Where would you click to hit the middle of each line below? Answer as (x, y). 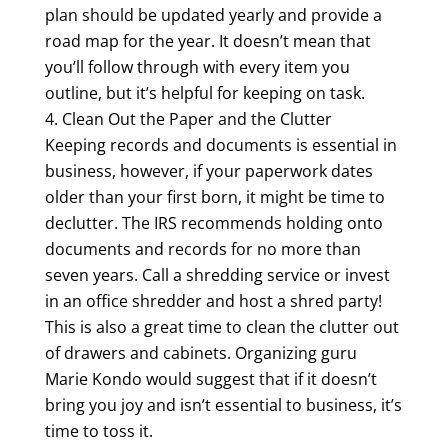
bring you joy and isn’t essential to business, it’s (223, 404)
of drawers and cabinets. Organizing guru (200, 352)
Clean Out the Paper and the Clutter (196, 118)
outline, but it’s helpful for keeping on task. (204, 92)
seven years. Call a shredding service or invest (217, 274)
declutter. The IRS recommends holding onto (213, 222)
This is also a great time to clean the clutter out (221, 326)
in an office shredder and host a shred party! (213, 300)
